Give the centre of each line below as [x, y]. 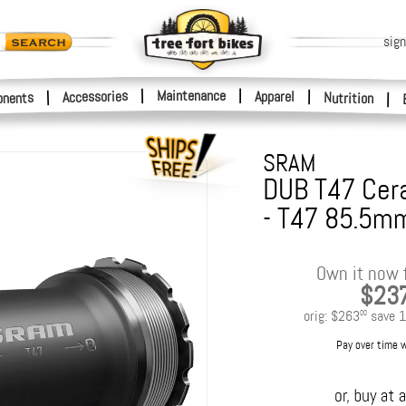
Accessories [95, 97]
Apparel [275, 97]
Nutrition [348, 98]
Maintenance [191, 96]
